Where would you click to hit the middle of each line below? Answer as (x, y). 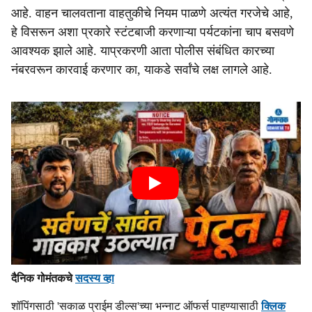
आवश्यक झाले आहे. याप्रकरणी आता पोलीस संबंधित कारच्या (143, 51)
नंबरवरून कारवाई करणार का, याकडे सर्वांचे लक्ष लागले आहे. (142, 70)
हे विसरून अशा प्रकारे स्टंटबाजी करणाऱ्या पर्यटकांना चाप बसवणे (153, 32)
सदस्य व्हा (95, 278)
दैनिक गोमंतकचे (43, 278)
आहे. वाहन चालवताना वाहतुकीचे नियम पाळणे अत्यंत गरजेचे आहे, (152, 13)
